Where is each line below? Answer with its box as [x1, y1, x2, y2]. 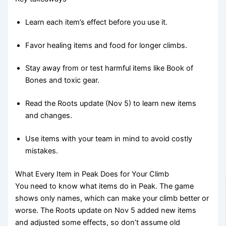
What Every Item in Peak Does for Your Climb [15, 169, 169, 179]
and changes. [25, 111, 73, 121]
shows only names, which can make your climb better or [15, 194, 209, 203]
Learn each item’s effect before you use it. [25, 17, 168, 27]
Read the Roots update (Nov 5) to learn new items [25, 99, 197, 108]
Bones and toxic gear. [25, 76, 100, 85]
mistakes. [25, 146, 59, 156]
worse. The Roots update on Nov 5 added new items [15, 206, 197, 215]
